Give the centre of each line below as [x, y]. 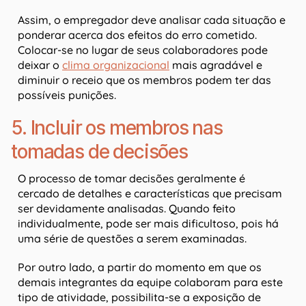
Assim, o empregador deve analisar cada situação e [152, 20]
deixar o [40, 65]
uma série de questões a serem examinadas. [134, 239]
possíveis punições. [67, 95]
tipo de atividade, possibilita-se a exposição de [139, 297]
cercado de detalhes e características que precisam [150, 194]
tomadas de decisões [99, 152]
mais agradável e [216, 65]
